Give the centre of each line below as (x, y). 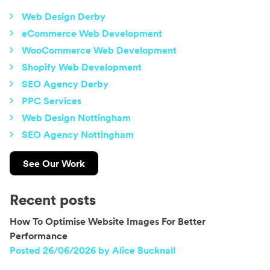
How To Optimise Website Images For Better (108, 221)
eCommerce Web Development (92, 33)
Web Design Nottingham (76, 117)
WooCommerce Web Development (99, 50)
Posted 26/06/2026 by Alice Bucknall (93, 250)
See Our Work (54, 163)
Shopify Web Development (82, 67)
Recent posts (53, 199)
